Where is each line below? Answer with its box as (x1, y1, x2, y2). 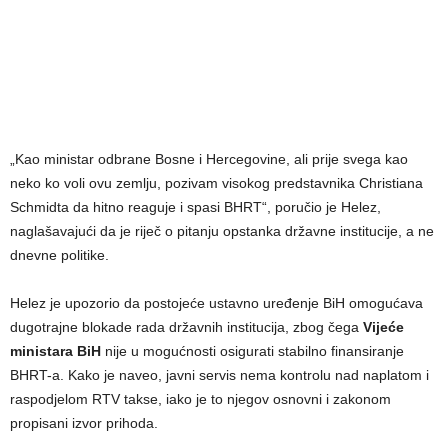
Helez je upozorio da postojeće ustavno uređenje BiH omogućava (10, 294, 423, 311)
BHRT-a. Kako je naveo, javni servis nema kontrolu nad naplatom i (10, 366, 429, 383)
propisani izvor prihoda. (10, 414, 158, 431)
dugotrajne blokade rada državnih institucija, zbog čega (10, 318, 363, 335)
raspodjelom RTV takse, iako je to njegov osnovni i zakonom (10, 390, 391, 407)
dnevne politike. (10, 246, 109, 263)
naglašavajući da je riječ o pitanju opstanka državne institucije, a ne (10, 222, 434, 239)
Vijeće (363, 318, 404, 335)
